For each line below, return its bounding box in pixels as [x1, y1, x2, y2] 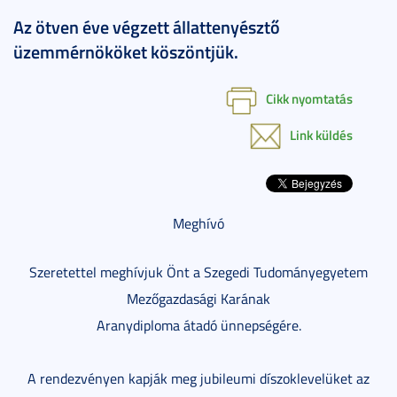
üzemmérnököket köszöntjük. [13, 39, 238, 65]
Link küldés [290, 125, 353, 145]
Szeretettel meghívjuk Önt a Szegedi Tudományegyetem [29, 262, 368, 283]
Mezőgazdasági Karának [127, 289, 270, 309]
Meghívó [173, 214, 224, 234]
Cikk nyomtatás [266, 89, 353, 109]
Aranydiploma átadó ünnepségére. [96, 315, 301, 336]
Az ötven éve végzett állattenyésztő [13, 14, 280, 40]
